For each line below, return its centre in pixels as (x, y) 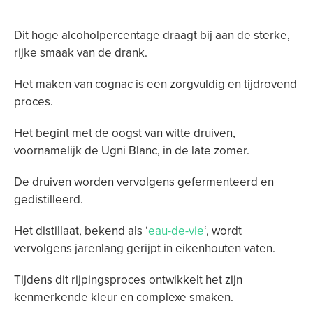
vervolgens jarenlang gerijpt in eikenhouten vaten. (145, 248)
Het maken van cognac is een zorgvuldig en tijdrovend (155, 84)
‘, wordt (223, 231)
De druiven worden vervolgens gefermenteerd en (144, 182)
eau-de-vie (176, 231)
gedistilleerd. (49, 199)
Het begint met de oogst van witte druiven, (125, 133)
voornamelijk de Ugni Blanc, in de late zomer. (132, 151)
